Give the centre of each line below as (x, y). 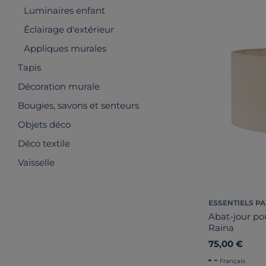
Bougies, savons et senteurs (78, 105)
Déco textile (44, 143)
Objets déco (44, 124)
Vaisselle (36, 162)
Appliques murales (65, 48)
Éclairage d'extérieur (69, 29)
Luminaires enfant (64, 10)
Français (232, 261)
